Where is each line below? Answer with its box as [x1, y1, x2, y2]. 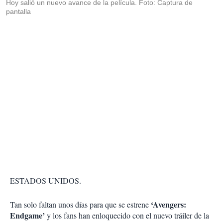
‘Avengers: [151, 199, 186, 211]
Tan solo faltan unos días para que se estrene [10, 199, 151, 210]
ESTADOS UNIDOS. [10, 175, 81, 186]
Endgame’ [10, 210, 45, 222]
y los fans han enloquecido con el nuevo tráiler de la [45, 210, 209, 221]
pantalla [6, 7, 31, 16]
